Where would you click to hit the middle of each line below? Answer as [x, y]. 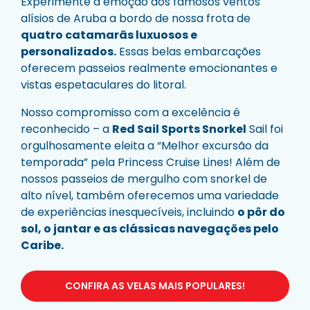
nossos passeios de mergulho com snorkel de [144, 179]
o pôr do [261, 212]
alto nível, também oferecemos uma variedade [150, 195]
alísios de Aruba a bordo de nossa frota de [136, 18]
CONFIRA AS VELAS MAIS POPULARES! [155, 286]
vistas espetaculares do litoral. [103, 85]
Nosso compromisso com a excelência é [130, 112]
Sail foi [265, 129]
